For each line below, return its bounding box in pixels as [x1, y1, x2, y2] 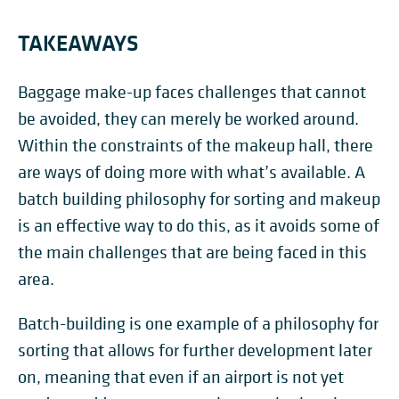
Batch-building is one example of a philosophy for [18, 313, 379, 336]
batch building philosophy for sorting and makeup [18, 188, 380, 211]
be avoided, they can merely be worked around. [18, 108, 359, 131]
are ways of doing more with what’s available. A [18, 161, 365, 184]
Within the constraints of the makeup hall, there [18, 134, 373, 158]
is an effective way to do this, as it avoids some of [18, 215, 379, 238]
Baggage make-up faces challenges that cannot [18, 81, 366, 104]
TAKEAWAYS [18, 28, 139, 59]
